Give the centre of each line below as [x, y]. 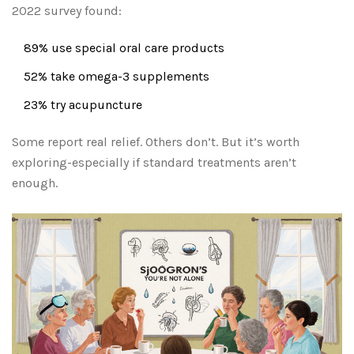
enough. [35, 183]
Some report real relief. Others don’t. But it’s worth [156, 142]
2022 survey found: [67, 11]
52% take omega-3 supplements [117, 77]
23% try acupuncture [83, 105]
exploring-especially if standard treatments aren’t [154, 163]
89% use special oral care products [124, 48]
